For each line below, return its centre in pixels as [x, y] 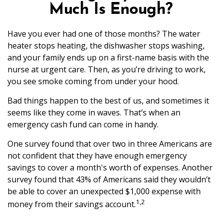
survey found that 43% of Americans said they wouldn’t [109, 179]
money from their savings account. [72, 204]
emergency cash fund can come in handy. [83, 124]
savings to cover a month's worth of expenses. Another [110, 167]
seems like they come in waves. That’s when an [94, 112]
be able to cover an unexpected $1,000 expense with [104, 191]
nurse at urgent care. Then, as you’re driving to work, [107, 69]
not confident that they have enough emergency [97, 156]
